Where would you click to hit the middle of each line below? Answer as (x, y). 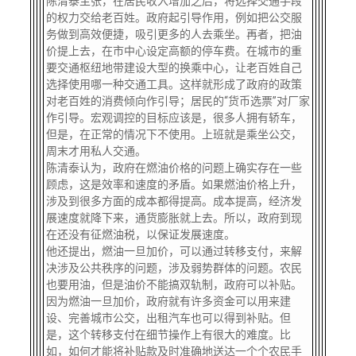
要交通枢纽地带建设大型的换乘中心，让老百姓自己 (174, 68)
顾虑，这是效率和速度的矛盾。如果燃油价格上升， (174, 184)
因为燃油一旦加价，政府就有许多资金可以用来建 (168, 301)
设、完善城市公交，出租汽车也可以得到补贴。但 (168, 318)
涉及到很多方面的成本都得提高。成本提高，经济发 (174, 201)
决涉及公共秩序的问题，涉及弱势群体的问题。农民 (174, 268)
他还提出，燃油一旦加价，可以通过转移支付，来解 (174, 251)
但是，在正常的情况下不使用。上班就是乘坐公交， (174, 134)
